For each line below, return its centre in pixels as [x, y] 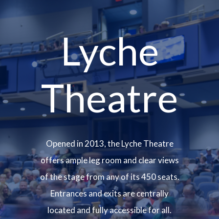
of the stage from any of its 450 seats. [109, 177]
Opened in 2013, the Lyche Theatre [109, 143]
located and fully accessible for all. [109, 210]
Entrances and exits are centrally [109, 193]
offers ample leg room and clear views [109, 160]
